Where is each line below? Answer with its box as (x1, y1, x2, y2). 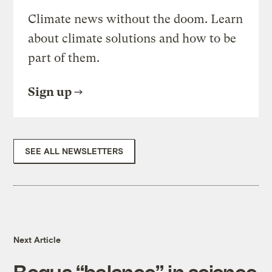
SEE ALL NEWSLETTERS (25, 146, 124, 157)
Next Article (13, 234, 61, 245)
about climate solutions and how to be (28, 32, 237, 46)
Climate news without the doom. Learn (28, 12, 243, 27)
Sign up (28, 85, 72, 100)
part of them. (28, 51, 100, 66)
